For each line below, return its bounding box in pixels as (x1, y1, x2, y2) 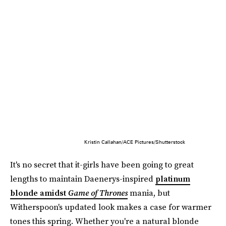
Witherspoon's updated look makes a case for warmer (10, 201, 211, 213)
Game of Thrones (68, 187, 128, 199)
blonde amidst (10, 187, 68, 199)
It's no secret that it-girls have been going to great (10, 159, 194, 171)
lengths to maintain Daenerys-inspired (10, 173, 155, 185)
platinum (155, 173, 190, 185)
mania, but (128, 187, 170, 199)
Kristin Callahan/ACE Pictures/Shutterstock (84, 139, 185, 145)
